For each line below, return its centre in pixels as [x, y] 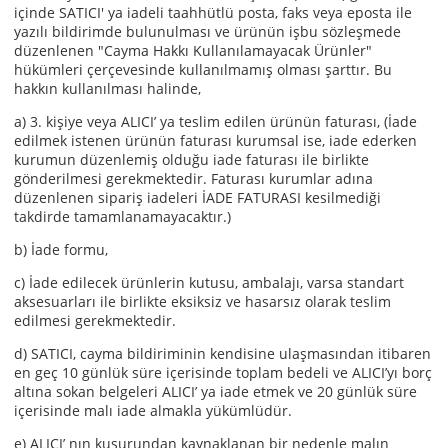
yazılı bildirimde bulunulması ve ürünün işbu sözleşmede [207, 31]
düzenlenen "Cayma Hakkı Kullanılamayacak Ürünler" [193, 50]
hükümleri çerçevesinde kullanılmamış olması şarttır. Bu [203, 69]
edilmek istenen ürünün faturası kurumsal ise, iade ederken [215, 140]
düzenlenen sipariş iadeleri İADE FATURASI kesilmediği [197, 197]
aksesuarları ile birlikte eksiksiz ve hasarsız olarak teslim [202, 301]
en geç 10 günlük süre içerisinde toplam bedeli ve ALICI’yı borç [223, 372]
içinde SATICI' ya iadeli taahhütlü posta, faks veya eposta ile [213, 12]
